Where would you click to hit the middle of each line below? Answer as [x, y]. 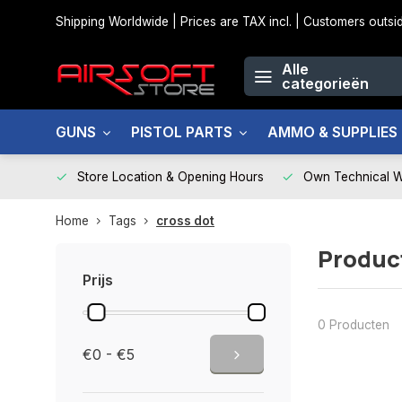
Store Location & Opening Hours [170, 177]
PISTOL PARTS [182, 132]
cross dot [185, 221]
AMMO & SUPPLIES [332, 132]
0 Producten [353, 324]
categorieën [325, 83]
